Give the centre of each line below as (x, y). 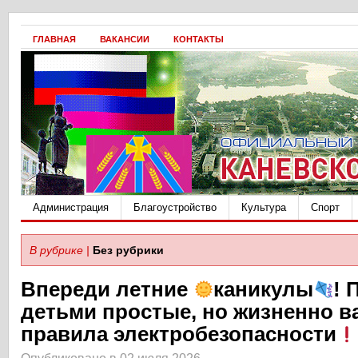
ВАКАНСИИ (125, 39)
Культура (264, 207)
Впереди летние (107, 289)
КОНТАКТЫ (199, 39)
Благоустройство (175, 207)
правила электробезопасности (179, 334)
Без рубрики (128, 250)
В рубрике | (60, 250)
